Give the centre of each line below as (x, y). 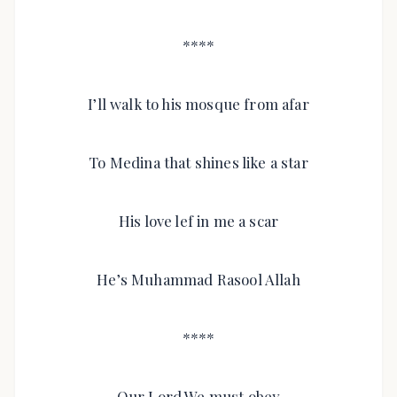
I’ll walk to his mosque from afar (198, 104)
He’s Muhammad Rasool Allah (198, 279)
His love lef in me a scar (198, 221)
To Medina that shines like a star (198, 162)
